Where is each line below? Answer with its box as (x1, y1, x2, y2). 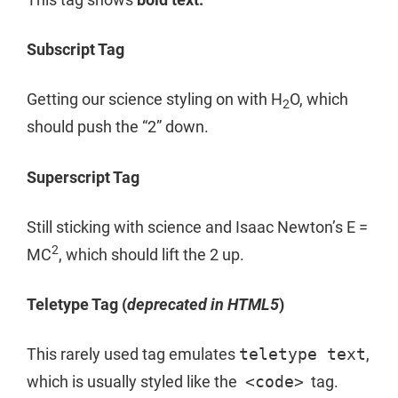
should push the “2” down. (27, 117, 209, 137)
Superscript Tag (27, 167, 139, 187)
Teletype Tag (27, 294, 122, 314)
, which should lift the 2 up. (59, 244, 244, 264)
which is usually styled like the (27, 372, 241, 392)
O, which (290, 90, 348, 109)
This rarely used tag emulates (27, 345, 239, 364)
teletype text (239, 345, 366, 364)
